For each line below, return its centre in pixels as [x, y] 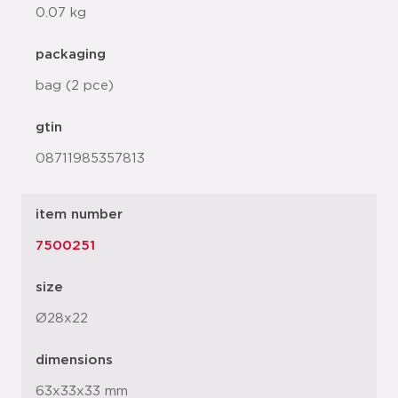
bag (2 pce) [75, 86]
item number [79, 215]
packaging [71, 55]
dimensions [74, 360]
